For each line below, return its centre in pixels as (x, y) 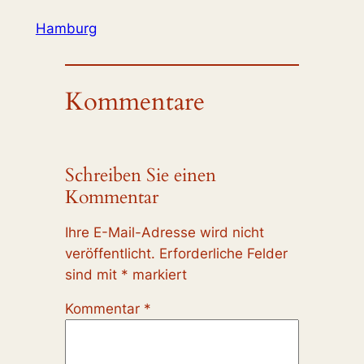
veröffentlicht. (110, 253)
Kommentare (134, 101)
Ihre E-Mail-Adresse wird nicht (164, 232)
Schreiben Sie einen (140, 175)
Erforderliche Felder (223, 253)
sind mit (93, 274)
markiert (157, 274)
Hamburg (66, 29)
